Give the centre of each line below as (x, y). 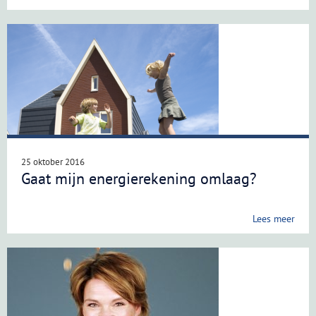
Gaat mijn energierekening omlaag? (139, 178)
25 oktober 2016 (53, 162)
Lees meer (274, 219)
